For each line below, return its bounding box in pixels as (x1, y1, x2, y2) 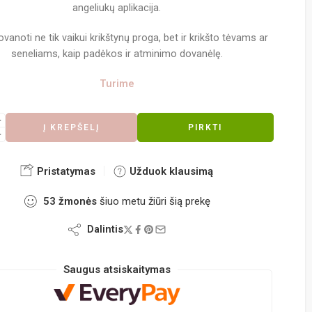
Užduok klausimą (127, 164, 214, 178)
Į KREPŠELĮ (42, 122, 100, 132)
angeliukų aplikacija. (72, 2, 162, 14)
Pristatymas (34, 164, 96, 178)
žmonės (58, 194, 97, 208)
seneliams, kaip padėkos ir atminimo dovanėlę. (10, 47, 223, 60)
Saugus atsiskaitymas (63, 263, 171, 276)
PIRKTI (188, 122, 223, 132)
